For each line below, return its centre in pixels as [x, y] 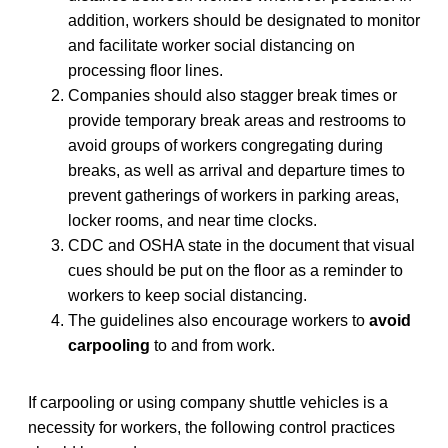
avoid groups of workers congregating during [225, 145]
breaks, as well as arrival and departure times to [236, 170]
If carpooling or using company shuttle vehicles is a [208, 402]
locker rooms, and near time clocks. [192, 220]
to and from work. [212, 345]
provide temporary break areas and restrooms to [237, 120]
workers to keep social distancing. [187, 295]
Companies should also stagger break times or [232, 95]
